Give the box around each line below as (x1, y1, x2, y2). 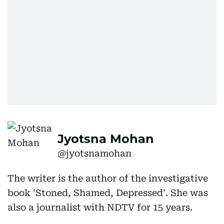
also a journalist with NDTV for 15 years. (7, 202, 192, 212)
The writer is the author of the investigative (7, 173, 208, 183)
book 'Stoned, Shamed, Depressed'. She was (7, 187, 208, 198)
